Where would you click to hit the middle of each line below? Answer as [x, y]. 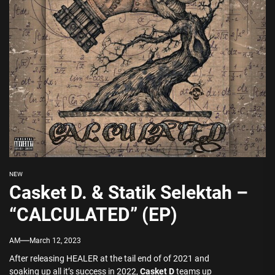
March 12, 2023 [55, 241]
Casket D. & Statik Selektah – [129, 192]
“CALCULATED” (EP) [93, 215]
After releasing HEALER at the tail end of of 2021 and [109, 258]
